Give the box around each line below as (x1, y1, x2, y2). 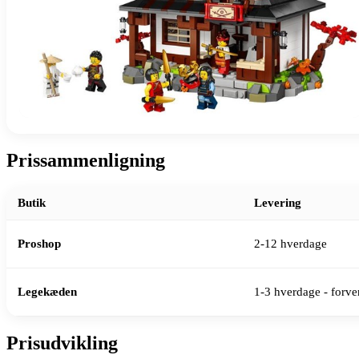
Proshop (18, 237, 61, 251)
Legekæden (18, 285, 77, 299)
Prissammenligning (6, 149, 165, 171)
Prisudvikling (6, 333, 118, 354)
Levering (254, 196, 301, 210)
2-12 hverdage (254, 237, 327, 251)
